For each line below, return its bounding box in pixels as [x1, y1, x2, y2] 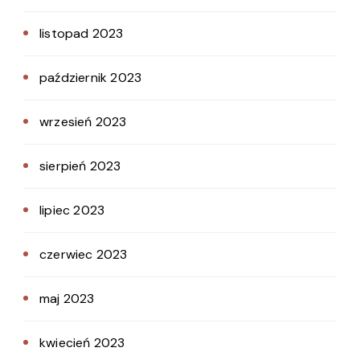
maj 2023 [39, 290, 95, 308]
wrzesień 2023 [39, 113, 127, 131]
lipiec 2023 [39, 202, 105, 219]
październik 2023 [39, 69, 142, 87]
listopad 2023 [39, 25, 124, 43]
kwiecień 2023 [39, 334, 125, 352]
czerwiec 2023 [39, 246, 128, 264]
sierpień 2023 [39, 157, 121, 175]
